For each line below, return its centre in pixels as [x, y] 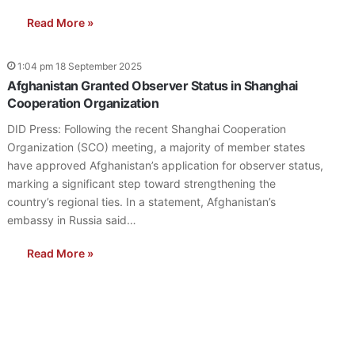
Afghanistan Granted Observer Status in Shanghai [153, 86]
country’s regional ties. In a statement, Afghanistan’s [142, 202]
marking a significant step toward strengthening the [142, 183]
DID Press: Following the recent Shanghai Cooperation [147, 129]
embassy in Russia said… [72, 220]
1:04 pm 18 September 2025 [80, 66]
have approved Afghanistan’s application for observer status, [166, 165]
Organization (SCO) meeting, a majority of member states [157, 147]
